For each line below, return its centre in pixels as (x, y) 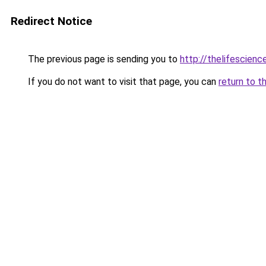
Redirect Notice (51, 21)
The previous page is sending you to (103, 59)
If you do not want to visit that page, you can (122, 82)
